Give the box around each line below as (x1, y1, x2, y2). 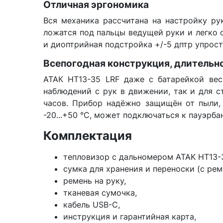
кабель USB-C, (63, 200, 122, 210)
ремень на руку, (63, 176, 128, 186)
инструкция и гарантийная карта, (63, 212, 199, 222)
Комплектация (43, 128, 132, 143)
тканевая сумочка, (63, 188, 139, 198)
